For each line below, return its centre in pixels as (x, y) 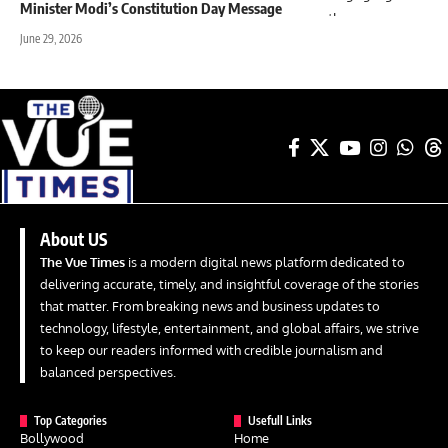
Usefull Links (280, 421)
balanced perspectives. (108, 372)
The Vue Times (82, 262)
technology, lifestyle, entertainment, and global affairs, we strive (229, 328)
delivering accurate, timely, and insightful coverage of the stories (229, 284)
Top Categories (70, 421)
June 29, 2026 (51, 38)
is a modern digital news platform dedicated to (265, 262)
